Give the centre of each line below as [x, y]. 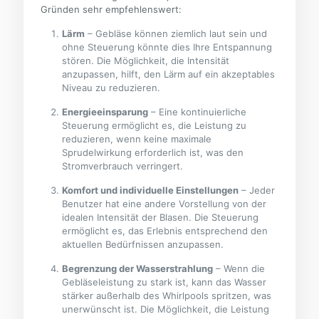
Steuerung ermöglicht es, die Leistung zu [155, 126]
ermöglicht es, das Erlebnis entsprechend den [165, 231]
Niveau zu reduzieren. [111, 88]
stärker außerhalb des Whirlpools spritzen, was [167, 296]
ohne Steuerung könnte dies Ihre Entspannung [167, 47]
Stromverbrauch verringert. [123, 166]
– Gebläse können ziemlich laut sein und [176, 34]
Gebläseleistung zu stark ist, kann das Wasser [164, 282]
